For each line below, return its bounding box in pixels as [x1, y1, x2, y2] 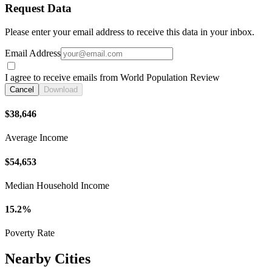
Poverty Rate [5, 228, 55, 239]
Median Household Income [5, 180, 109, 191]
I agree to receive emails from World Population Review [5, 72, 220, 83]
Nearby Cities [5, 251, 90, 267]
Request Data [5, 2, 72, 15]
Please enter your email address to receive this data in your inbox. [5, 26, 254, 37]
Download [44, 84, 78, 94]
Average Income [5, 132, 68, 143]
